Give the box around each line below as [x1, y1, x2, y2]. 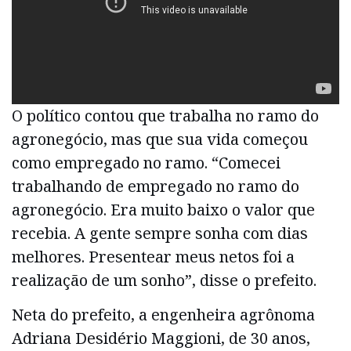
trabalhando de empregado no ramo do [12, 175, 299, 197]
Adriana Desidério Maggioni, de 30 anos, [12, 327, 310, 349]
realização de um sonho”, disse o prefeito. [12, 269, 317, 291]
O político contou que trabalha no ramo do [12, 104, 319, 126]
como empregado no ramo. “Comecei [12, 151, 280, 173]
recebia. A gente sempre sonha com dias [12, 222, 308, 244]
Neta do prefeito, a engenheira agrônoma [12, 304, 315, 326]
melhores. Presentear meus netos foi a [12, 245, 295, 267]
